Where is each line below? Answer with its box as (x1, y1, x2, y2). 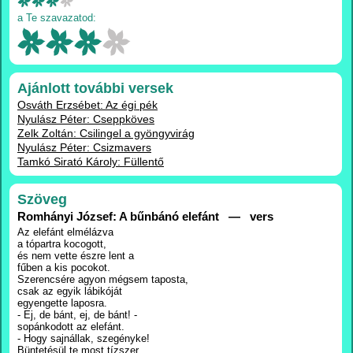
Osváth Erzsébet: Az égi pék (17, 98, 158, 111)
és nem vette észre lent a (17, 250, 134, 262)
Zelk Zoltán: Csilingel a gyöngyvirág (17, 127, 195, 139)
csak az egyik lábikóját (17, 285, 122, 297)
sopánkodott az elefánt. (17, 321, 124, 333)
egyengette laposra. (17, 297, 107, 309)
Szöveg (17, 191, 67, 207)
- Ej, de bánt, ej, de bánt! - (17, 309, 137, 321)
